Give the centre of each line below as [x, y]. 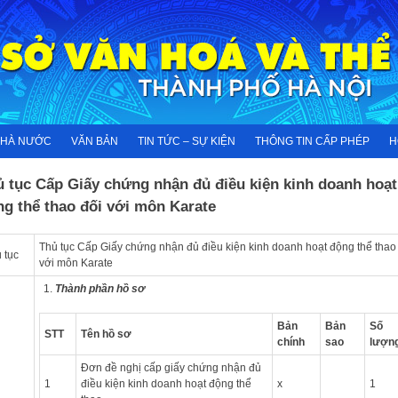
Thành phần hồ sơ [99, 288]
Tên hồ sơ [106, 334]
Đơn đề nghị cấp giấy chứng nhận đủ [171, 367]
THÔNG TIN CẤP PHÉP [312, 141]
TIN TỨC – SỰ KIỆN [187, 141]
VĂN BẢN [95, 141]
